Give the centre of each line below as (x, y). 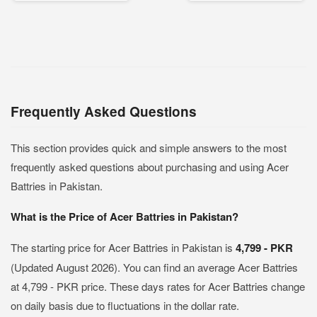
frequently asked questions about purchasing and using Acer (150, 167)
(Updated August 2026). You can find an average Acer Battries (154, 267)
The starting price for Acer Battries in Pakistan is (123, 247)
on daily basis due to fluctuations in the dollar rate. (125, 305)
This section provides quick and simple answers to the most (149, 148)
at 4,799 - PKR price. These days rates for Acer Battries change (158, 286)
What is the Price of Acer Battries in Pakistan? (125, 217)
